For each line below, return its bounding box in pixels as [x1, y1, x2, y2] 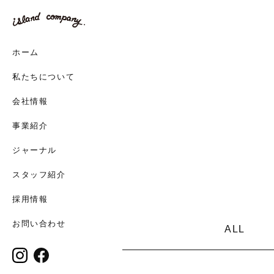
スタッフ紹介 [12, 170, 66, 179]
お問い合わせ [12, 219, 66, 228]
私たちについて [12, 72, 75, 81]
